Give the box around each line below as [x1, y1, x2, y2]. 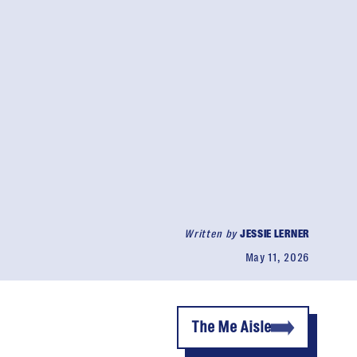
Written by [184, 227, 240, 240]
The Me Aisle [191, 318, 271, 336]
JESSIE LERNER [239, 227, 309, 240]
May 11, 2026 [245, 251, 309, 264]
